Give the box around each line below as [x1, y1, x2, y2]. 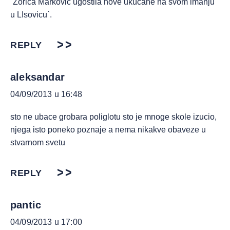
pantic [10, 199, 42, 211]
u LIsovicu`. [10, 10, 52, 20]
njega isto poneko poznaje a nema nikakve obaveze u [10, 125, 206, 135]
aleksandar [10, 71, 65, 83]
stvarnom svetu [10, 138, 65, 147]
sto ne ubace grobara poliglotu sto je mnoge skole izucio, [10, 112, 217, 122]
